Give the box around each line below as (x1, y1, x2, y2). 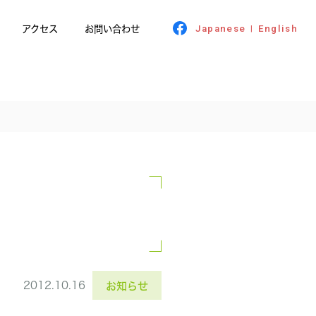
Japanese (195, 23, 246, 34)
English (257, 23, 298, 34)
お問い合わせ (84, 22, 140, 35)
